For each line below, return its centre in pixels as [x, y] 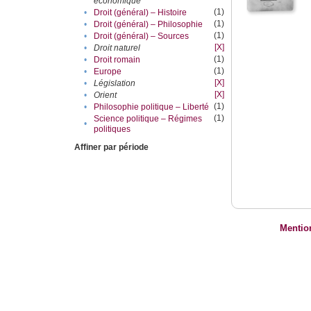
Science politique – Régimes [148, 119]
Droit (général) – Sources [142, 36]
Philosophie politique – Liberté [152, 107]
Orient [106, 95]
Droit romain [117, 60]
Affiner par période [112, 148]
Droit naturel [117, 48]
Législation [115, 84]
